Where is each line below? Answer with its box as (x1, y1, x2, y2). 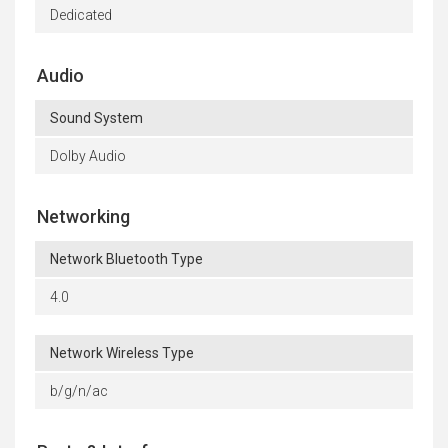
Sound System (50, 110, 143, 127)
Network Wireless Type (50, 345, 194, 362)
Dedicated (50, 7, 112, 24)
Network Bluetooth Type (50, 251, 203, 268)
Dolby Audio (50, 148, 126, 165)
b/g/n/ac (50, 383, 108, 400)
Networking (37, 206, 130, 228)
